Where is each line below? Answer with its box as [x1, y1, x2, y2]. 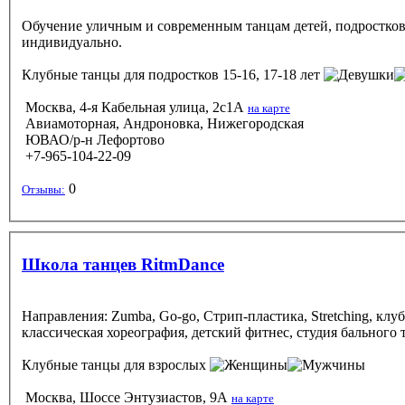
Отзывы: [22, 182, 65, 196]
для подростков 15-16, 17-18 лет [120, 66, 324, 82]
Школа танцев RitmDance [22, 254, 224, 274]
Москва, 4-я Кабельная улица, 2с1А [25, 99, 244, 115]
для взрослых [120, 356, 210, 372]
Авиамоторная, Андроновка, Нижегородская [22, 115, 304, 131]
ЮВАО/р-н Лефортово [22, 131, 165, 147]
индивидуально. [22, 33, 122, 50]
